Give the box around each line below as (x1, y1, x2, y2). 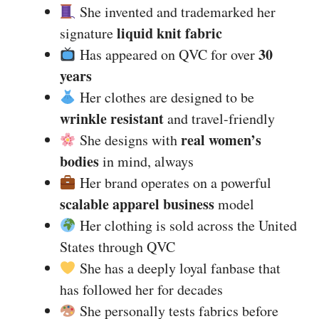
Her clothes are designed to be (75, 88, 254, 107)
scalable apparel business (60, 194, 214, 214)
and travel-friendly (164, 109, 275, 128)
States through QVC (60, 237, 175, 256)
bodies (60, 151, 99, 172)
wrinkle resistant (60, 108, 164, 129)
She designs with (75, 130, 181, 150)
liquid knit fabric (117, 23, 222, 43)
